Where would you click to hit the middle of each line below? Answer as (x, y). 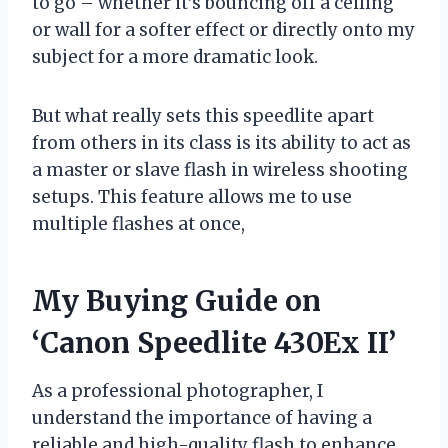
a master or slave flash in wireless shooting (220, 169)
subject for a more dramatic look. (175, 56)
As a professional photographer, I (177, 390)
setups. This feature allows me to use (192, 196)
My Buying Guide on (176, 300)
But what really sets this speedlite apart (203, 115)
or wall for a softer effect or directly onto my (223, 29)
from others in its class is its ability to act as (221, 142)
